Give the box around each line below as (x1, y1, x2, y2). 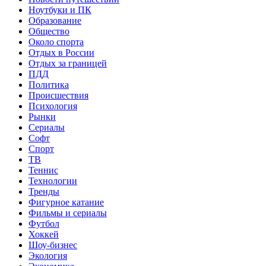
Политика (28, 79, 69, 90)
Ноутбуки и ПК (28, 4, 91, 15)
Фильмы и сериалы (28, 207, 107, 218)
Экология (28, 250, 67, 261)
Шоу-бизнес (28, 239, 77, 250)
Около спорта (28, 36, 84, 47)
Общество (28, 26, 69, 36)
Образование (28, 15, 81, 26)
